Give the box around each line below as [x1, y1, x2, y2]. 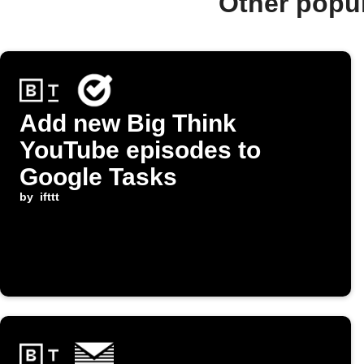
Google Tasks [19, 163, 177, 191]
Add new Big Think [19, 110, 236, 137]
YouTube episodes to [19, 136, 261, 164]
